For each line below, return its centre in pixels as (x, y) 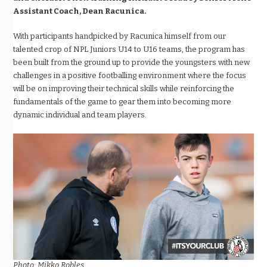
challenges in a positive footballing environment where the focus (130, 76)
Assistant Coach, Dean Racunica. (80, 11)
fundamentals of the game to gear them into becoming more (122, 102)
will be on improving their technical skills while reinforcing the (124, 89)
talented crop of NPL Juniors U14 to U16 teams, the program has (129, 49)
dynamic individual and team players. (80, 115)
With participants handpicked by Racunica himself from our (120, 36)
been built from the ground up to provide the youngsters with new (132, 63)
